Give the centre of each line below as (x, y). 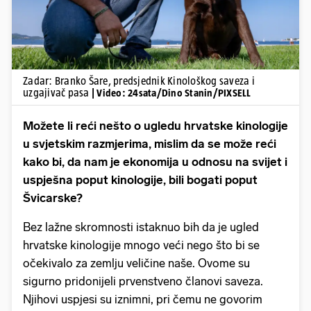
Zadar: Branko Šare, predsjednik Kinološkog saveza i (139, 81)
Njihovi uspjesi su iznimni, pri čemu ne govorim (143, 299)
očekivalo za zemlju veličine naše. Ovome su (136, 263)
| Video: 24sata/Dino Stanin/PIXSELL (171, 92)
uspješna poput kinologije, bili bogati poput (140, 179)
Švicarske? (53, 197)
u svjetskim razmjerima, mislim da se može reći (150, 143)
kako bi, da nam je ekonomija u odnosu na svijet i (155, 161)
